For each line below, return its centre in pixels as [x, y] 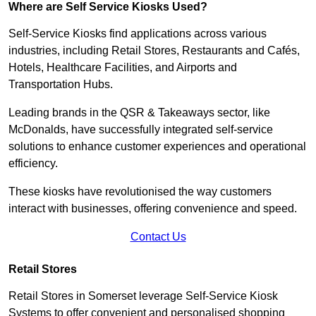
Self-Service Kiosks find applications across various [138, 33]
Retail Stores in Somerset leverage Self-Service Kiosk [143, 296]
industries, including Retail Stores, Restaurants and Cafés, [154, 50]
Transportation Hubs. [62, 84]
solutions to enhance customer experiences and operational [157, 146]
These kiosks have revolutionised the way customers [140, 191]
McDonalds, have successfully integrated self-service [141, 129]
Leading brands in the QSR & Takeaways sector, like [139, 112]
